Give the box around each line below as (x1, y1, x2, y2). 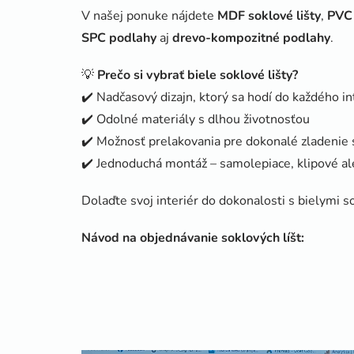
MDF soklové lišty (217, 7, 321, 24)
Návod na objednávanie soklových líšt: (81, 229, 304, 247)
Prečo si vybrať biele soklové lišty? (97, 66, 298, 84)
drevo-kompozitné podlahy (172, 29, 330, 47)
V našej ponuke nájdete (81, 7, 217, 24)
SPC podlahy (81, 29, 156, 47)
